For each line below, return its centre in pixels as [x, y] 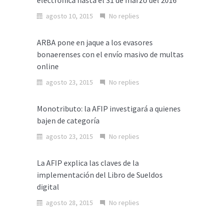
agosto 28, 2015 [69, 203]
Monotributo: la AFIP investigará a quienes [109, 109]
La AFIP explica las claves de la [88, 163]
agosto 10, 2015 [69, 16]
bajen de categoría [68, 120]
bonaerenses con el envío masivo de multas [110, 54]
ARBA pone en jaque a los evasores [95, 42]
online [48, 66]
